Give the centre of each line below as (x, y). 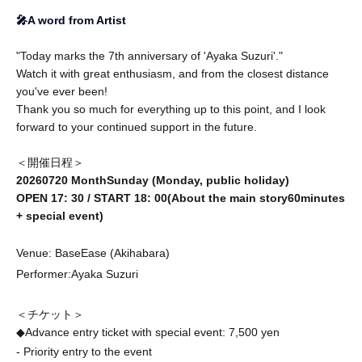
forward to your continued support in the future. (137, 126)
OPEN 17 (40, 198)
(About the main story (227, 198)
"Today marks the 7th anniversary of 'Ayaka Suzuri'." (149, 55)
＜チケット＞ (50, 314)
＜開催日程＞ (50, 162)
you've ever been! (62, 91)
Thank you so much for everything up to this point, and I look (171, 109)
